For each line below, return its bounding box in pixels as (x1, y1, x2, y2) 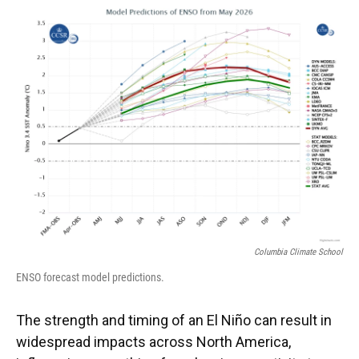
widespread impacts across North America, (16, 333, 291, 351)
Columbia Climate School (254, 247, 343, 258)
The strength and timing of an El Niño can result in (16, 312, 332, 329)
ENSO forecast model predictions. (16, 271, 164, 284)
